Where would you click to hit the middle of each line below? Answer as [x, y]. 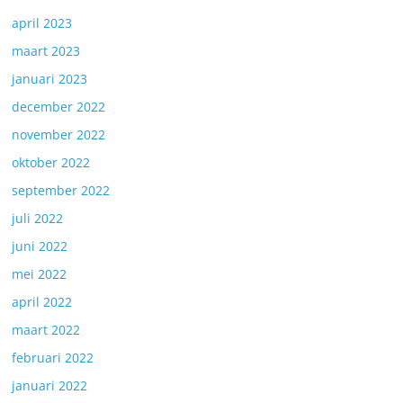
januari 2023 [50, 79]
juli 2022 [38, 218]
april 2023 [42, 23]
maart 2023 [46, 51]
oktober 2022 [51, 162]
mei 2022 [40, 274]
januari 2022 [50, 385]
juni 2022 [40, 246]
